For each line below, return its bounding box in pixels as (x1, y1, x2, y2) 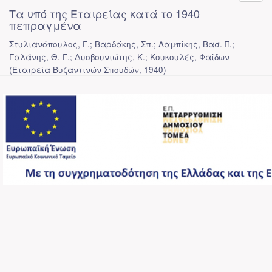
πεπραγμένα (9, 17, 81, 33)
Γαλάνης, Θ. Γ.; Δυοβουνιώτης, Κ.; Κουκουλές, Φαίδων (9, 51, 229, 63)
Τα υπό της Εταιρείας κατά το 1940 (9, 5, 200, 21)
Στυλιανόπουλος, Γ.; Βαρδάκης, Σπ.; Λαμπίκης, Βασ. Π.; (9, 38, 234, 50)
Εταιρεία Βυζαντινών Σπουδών (12, 64, 139, 75)
